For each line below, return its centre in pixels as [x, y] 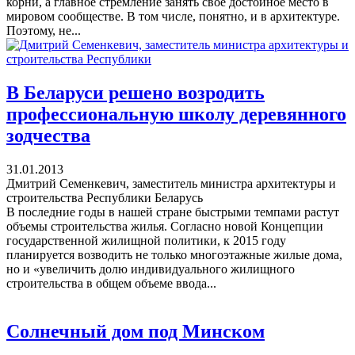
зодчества [48, 136]
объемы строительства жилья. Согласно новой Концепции [165, 227]
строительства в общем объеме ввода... [111, 284]
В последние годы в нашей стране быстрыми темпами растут [173, 212]
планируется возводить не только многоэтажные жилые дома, [174, 255]
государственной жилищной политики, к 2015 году [146, 241]
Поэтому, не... [44, 31]
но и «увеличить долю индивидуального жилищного [151, 269]
